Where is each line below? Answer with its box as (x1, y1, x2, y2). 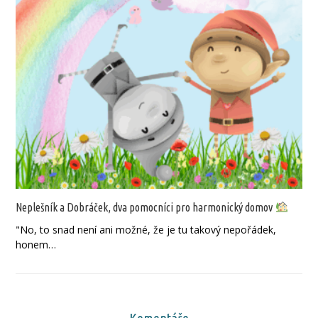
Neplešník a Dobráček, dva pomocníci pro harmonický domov (16, 200, 275, 214)
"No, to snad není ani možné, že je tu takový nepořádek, (16, 222, 277, 236)
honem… (16, 237, 57, 251)
